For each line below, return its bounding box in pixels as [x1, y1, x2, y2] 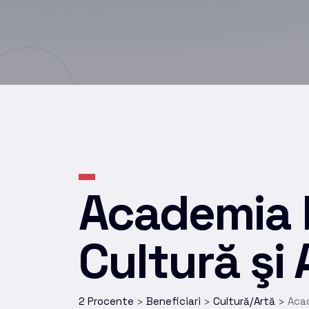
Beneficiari [146, 294, 201, 308]
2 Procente [79, 294, 134, 308]
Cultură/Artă [213, 294, 275, 308]
